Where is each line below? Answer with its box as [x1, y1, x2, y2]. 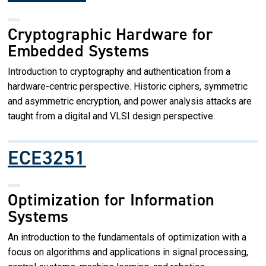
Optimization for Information [8, 188, 215, 211]
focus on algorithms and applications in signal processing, [8, 246, 248, 258]
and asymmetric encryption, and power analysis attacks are [8, 95, 252, 107]
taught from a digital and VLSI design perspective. [8, 110, 215, 122]
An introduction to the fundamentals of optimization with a [8, 231, 246, 243]
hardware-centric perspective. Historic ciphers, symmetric [8, 80, 248, 92]
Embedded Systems [8, 39, 150, 62]
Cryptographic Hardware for [8, 23, 213, 45]
